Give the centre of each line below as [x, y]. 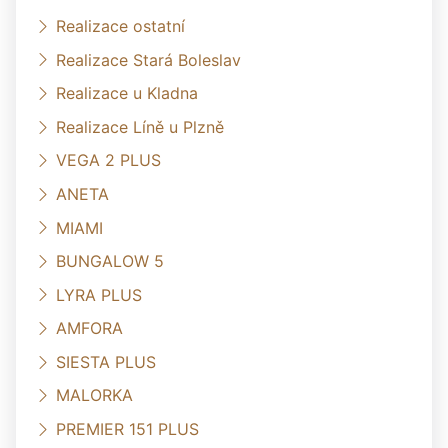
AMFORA [89, 328]
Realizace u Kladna [127, 92]
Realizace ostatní [120, 25]
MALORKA [94, 395]
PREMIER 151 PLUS [127, 428]
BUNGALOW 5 [110, 260]
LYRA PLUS [99, 294]
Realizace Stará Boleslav [148, 59]
